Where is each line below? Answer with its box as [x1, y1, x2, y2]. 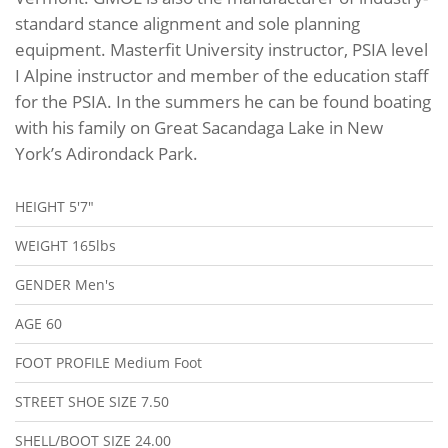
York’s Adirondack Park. [15, 142, 198, 165]
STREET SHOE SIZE [15, 392, 141, 412]
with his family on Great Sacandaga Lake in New [15, 116, 383, 139]
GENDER [15, 275, 75, 295]
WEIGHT [15, 236, 72, 256]
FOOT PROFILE [15, 353, 114, 373]
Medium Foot [114, 353, 202, 373]
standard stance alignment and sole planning [15, 12, 360, 35]
